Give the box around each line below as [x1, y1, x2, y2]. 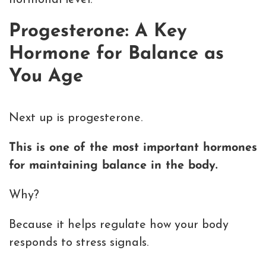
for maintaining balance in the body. [9, 159, 217, 172]
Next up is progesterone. [9, 112, 142, 124]
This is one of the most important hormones [9, 141, 257, 154]
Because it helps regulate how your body [9, 218, 229, 231]
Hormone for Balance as [9, 45, 224, 64]
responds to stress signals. [9, 236, 148, 249]
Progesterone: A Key [9, 23, 187, 42]
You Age [9, 68, 83, 87]
